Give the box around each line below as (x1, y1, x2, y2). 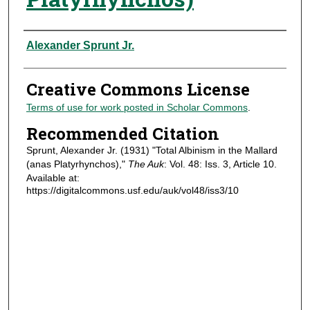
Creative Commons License (26, 78, 250, 101)
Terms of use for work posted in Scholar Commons (26, 102, 248, 113)
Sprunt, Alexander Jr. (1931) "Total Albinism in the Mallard (26, 144, 277, 156)
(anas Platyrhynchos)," (26, 158, 128, 170)
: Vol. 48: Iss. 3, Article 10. (163, 158, 277, 170)
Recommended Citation (26, 122, 219, 145)
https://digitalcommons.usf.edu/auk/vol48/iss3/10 (26, 184, 239, 196)
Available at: (26, 172, 80, 183)
